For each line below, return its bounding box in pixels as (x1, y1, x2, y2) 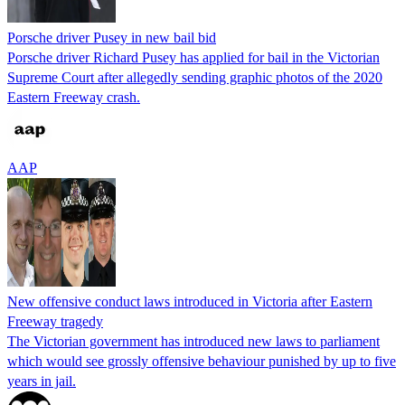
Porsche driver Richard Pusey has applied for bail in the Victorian (7, 49, 380, 65)
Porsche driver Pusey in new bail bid (7, 29, 216, 45)
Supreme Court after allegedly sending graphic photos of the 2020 (7, 69, 382, 85)
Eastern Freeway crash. (7, 89, 140, 105)
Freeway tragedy (7, 313, 103, 329)
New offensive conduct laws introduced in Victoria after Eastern (7, 293, 372, 309)
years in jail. (7, 372, 76, 389)
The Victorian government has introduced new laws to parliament (7, 333, 380, 349)
